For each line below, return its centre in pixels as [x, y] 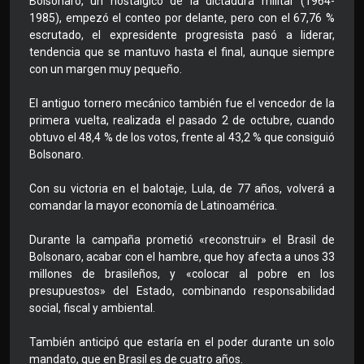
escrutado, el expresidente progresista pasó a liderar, [182, 35]
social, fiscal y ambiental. [92, 308]
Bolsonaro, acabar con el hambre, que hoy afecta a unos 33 [182, 257]
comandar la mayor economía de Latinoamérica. [153, 206]
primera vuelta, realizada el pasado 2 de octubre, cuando [182, 121]
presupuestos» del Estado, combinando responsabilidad [182, 291]
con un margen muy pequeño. [106, 69]
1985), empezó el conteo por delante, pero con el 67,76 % [182, 18]
